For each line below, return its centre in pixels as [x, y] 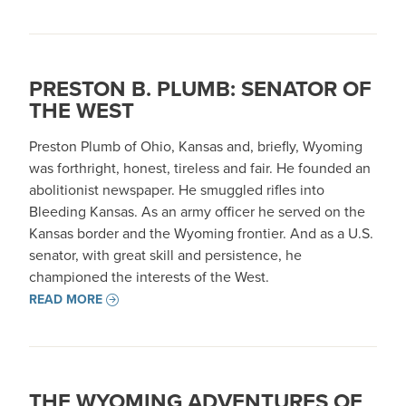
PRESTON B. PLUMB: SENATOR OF [200, 89]
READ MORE [66, 300]
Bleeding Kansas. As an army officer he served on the [197, 212]
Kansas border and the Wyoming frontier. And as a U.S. [201, 233]
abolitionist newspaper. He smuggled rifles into [177, 190]
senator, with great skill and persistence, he [165, 255]
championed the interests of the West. [149, 277]
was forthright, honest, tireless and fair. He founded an [200, 168]
